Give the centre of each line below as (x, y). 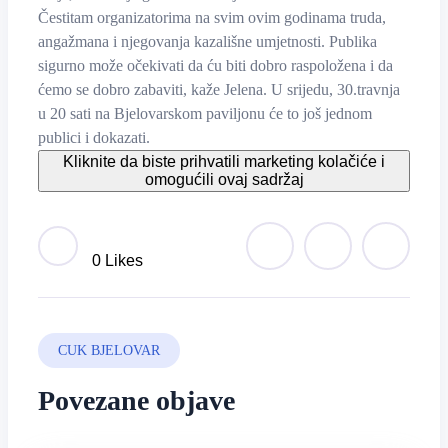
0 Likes (115, 260)
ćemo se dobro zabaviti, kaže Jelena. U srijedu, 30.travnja (219, 89)
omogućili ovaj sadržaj (224, 179)
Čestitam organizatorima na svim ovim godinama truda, (212, 17)
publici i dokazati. (94, 137)
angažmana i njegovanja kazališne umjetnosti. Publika (207, 41)
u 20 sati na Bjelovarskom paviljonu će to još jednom (205, 113)
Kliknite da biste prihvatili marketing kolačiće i (224, 161)
